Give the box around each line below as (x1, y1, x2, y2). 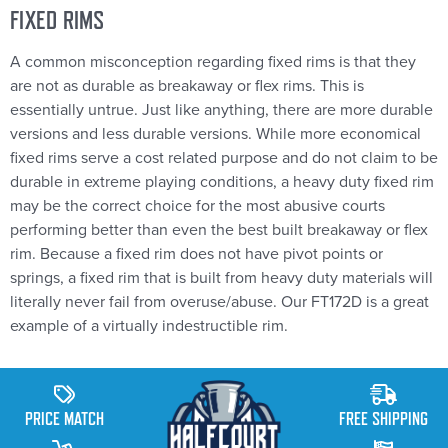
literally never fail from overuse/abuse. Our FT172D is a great (10, 292, 429, 313)
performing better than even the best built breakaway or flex (10, 220, 428, 241)
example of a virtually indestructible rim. (10, 316, 288, 337)
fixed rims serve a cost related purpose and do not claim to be (10, 148, 438, 169)
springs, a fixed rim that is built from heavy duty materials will (10, 268, 433, 289)
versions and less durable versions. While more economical (10, 124, 421, 145)
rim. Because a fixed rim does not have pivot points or (10, 244, 383, 265)
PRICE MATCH (24, 408, 104, 430)
